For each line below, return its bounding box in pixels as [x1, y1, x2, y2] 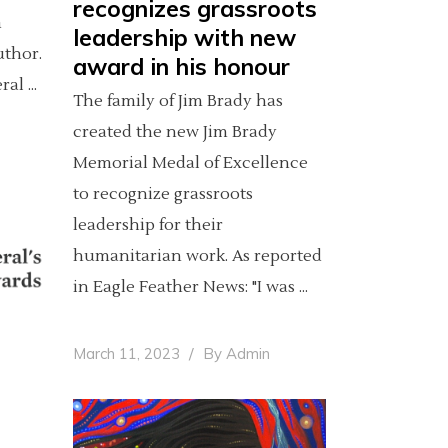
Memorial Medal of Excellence [73, 153, 308, 174]
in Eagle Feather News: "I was [73, 277, 299, 298]
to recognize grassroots [73, 184, 253, 205]
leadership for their [73, 215, 223, 236]
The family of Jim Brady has [73, 91, 283, 112]
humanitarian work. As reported [73, 246, 322, 267]
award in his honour [73, 52, 290, 82]
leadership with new [73, 23, 296, 53]
